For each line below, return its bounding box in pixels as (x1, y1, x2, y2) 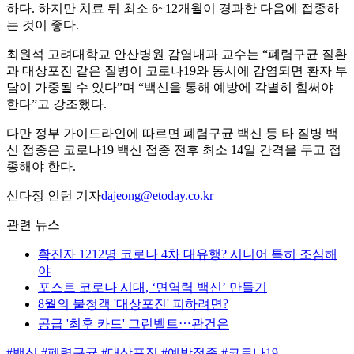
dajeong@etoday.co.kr (101, 189, 213, 203)
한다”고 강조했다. (6, 97, 107, 111)
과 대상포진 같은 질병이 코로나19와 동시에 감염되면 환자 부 (6, 64, 348, 78)
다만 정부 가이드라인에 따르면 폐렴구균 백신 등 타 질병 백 (6, 126, 338, 141)
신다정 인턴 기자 (6, 189, 101, 203)
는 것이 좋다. (6, 18, 79, 32)
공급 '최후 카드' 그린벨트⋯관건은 (38, 317, 229, 331)
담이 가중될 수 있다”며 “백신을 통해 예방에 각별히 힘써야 (6, 81, 333, 95)
